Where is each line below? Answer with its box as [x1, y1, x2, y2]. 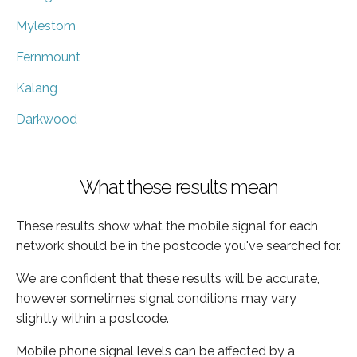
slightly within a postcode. [16, 310, 169, 326]
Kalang [16, 80, 57, 96]
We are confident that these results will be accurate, [16, 270, 320, 286]
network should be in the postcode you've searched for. [16, 237, 341, 253]
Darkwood [16, 111, 77, 127]
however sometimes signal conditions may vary [16, 290, 296, 306]
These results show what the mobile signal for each [16, 218, 318, 233]
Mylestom [16, 18, 76, 33]
